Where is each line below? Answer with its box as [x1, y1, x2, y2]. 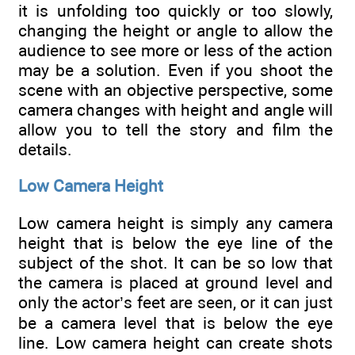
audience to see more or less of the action [18, 40, 333, 61]
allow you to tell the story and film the [18, 120, 333, 140]
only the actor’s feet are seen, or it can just [18, 292, 333, 312]
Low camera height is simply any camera [18, 212, 333, 233]
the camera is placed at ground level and [18, 272, 333, 292]
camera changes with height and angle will [18, 100, 333, 120]
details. [18, 139, 72, 160]
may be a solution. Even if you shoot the [18, 60, 333, 81]
